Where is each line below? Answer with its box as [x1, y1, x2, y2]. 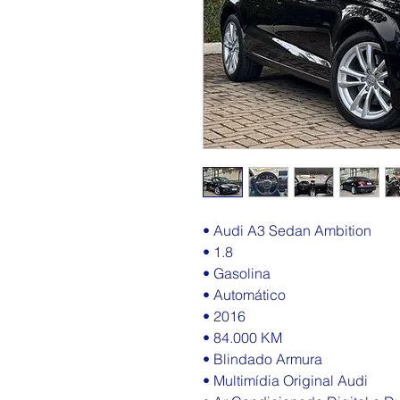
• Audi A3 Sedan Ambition [203, 221, 371, 239]
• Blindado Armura [203, 350, 322, 368]
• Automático [203, 286, 286, 304]
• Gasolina [203, 264, 271, 282]
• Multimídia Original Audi [203, 371, 368, 389]
